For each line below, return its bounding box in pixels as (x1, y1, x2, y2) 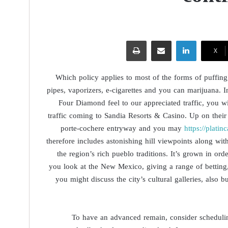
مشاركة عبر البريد (133, 32, 152, 48)
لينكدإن (150, 32, 177, 48)
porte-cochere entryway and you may (61, 121, 185, 135)
